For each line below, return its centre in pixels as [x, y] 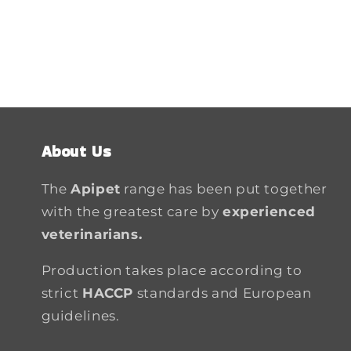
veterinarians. [92, 234]
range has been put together [224, 188]
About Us [76, 151]
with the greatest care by [132, 211]
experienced [269, 211]
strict [62, 293]
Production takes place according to [172, 270]
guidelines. [80, 315]
